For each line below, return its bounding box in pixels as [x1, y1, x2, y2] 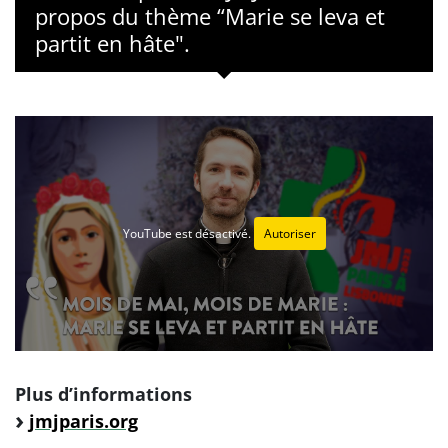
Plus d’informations [15, 382, 192, 407]
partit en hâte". [35, 28, 190, 58]
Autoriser [263, 225, 316, 242]
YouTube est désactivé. [122, 225, 254, 242]
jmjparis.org [29, 409, 138, 434]
